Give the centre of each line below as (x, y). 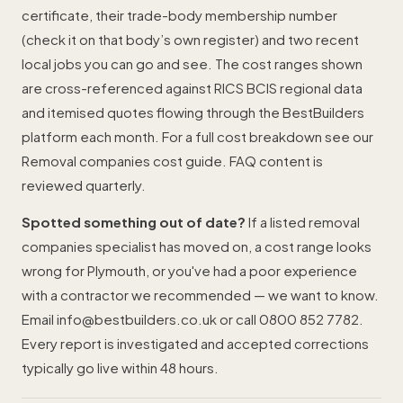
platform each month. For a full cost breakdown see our (197, 136)
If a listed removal (303, 222)
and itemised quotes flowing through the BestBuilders (193, 112)
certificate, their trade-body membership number (179, 15)
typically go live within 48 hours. (120, 367)
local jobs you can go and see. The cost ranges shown (192, 63)
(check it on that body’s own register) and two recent (190, 39)
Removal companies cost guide (122, 161)
